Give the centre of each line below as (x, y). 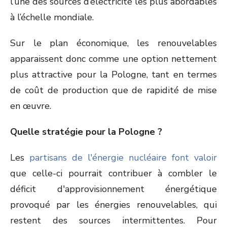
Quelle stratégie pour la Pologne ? (86, 132)
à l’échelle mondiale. (52, 17)
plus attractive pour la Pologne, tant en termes (113, 74)
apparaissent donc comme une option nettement (113, 59)
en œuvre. (31, 106)
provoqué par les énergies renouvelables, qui (113, 205)
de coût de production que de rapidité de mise (113, 90)
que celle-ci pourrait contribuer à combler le (113, 173)
